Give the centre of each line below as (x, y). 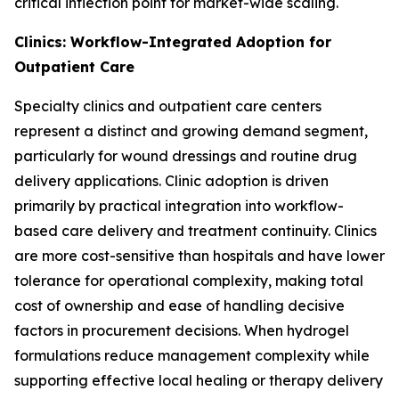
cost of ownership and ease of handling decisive (179, 305)
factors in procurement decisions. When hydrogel (182, 330)
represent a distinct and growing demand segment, (191, 130)
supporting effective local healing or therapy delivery (199, 380)
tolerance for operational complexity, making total (189, 280)
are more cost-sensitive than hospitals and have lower (199, 255)
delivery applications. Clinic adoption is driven (171, 180)
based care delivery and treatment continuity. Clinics (195, 230)
